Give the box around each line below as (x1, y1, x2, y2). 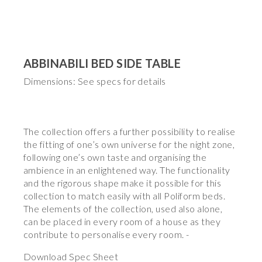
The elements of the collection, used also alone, (23, 203, 223, 214)
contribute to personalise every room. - (23, 229, 189, 240)
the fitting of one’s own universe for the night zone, (23, 139, 235, 150)
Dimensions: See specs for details (23, 75, 166, 87)
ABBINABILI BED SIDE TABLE (23, 56, 181, 70)
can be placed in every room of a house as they (23, 216, 221, 227)
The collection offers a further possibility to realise (23, 126, 236, 137)
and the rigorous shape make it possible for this (23, 177, 222, 188)
